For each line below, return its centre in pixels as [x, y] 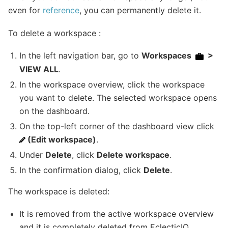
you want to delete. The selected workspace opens [118, 97]
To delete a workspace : [54, 33]
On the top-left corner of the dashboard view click [117, 126]
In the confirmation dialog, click [82, 170]
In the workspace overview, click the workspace [112, 84]
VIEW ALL [39, 69]
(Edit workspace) [61, 139]
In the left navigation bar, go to [81, 56]
